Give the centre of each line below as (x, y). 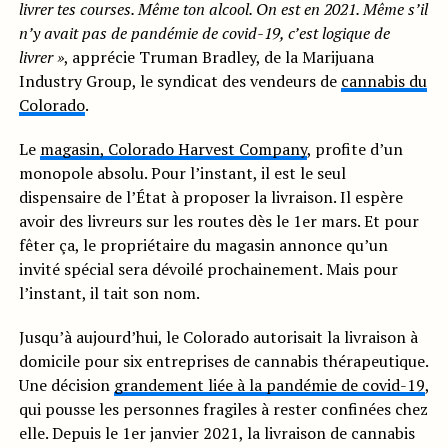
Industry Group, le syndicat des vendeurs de (179, 81)
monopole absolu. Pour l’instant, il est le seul (182, 173)
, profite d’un (354, 149)
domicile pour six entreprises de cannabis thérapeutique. (223, 361)
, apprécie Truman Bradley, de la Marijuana (218, 57)
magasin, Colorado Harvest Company (173, 149)
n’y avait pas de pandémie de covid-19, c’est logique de (204, 33)
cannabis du (383, 81)
